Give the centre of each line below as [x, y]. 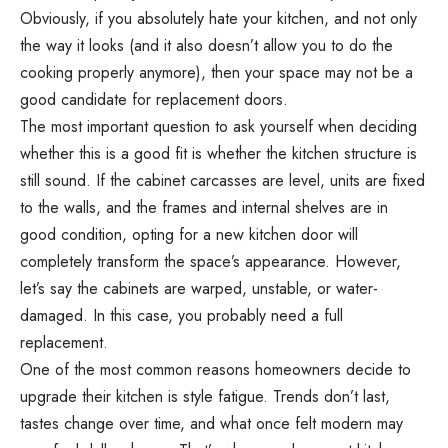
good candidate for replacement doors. [154, 99]
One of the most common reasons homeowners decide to [215, 369]
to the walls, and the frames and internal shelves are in [204, 207]
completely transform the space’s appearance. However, [210, 261]
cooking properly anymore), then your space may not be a [216, 72]
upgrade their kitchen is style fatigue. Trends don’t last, [205, 396]
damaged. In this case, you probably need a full [181, 315]
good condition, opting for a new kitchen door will [189, 234]
